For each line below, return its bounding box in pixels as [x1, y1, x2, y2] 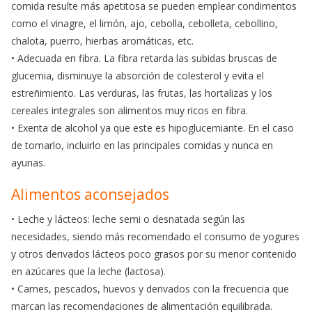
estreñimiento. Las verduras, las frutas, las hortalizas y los [11, 86, 272, 100]
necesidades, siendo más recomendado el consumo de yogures [11, 230, 299, 244]
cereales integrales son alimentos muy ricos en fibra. [11, 104, 248, 118]
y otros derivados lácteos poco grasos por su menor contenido [11, 247, 297, 261]
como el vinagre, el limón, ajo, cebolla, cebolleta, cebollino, [11, 17, 278, 31]
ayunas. [11, 156, 45, 170]
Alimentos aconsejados [11, 185, 169, 205]
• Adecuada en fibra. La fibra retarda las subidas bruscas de [11, 52, 277, 65]
